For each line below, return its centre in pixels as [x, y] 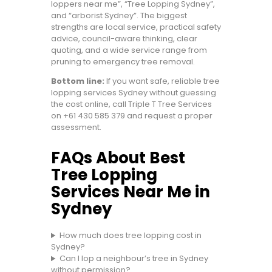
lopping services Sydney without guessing [134, 93]
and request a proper [169, 116]
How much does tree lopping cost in [130, 236]
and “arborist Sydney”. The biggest [119, 16]
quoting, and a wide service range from [129, 50]
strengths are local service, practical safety [136, 27]
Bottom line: [78, 81]
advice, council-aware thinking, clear [124, 39]
